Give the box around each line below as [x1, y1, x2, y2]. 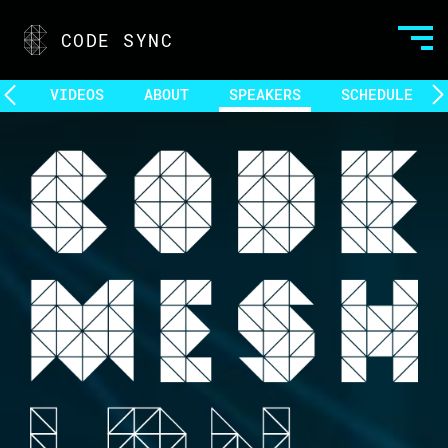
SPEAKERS [229, 84, 301, 104]
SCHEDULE [341, 84, 413, 104]
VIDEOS [50, 84, 104, 104]
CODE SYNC [60, 28, 174, 52]
